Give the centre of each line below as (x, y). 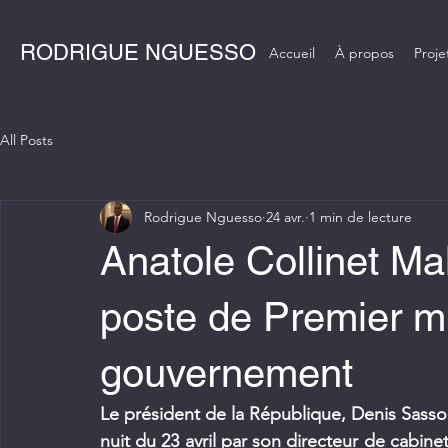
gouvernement (226, 373)
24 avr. (285, 216)
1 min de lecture (360, 216)
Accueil (292, 53)
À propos (364, 53)
